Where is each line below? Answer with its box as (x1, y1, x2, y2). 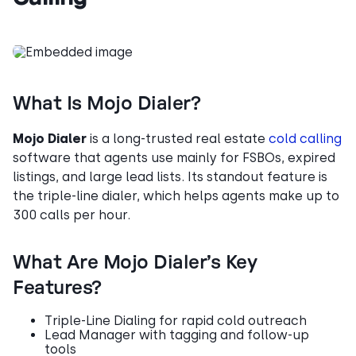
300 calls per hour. (13, 207, 130, 222)
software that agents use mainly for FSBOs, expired (13, 149, 335, 165)
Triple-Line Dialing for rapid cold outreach (44, 312, 307, 328)
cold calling (269, 130, 342, 146)
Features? (13, 278, 102, 298)
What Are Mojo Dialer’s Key (13, 253, 257, 273)
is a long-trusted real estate (87, 130, 269, 146)
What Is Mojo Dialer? (13, 94, 201, 114)
